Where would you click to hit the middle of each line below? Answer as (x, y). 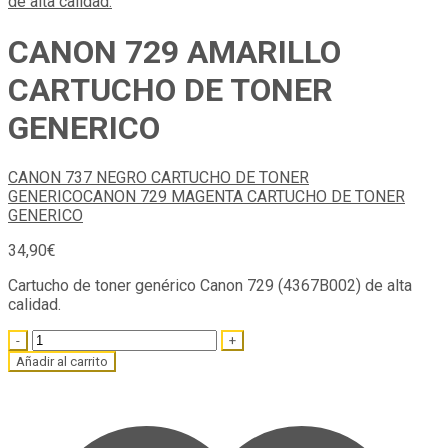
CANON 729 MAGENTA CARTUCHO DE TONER (244, 197)
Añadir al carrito (62, 362)
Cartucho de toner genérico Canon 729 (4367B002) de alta (210, 286)
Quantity (35, 339)
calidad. (34, 305)
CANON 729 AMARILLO (174, 51)
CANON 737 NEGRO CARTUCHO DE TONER (158, 178)
